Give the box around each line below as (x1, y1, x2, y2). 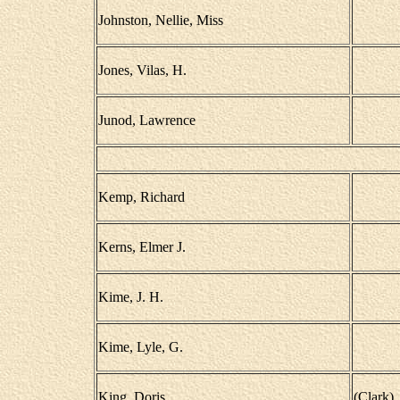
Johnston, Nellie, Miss (97, 12, 223, 28)
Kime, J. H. (97, 289, 163, 304)
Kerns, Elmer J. (97, 239, 186, 254)
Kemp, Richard (97, 189, 185, 204)
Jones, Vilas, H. (97, 62, 187, 78)
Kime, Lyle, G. (97, 339, 183, 354)
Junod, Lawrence (97, 112, 196, 128)
